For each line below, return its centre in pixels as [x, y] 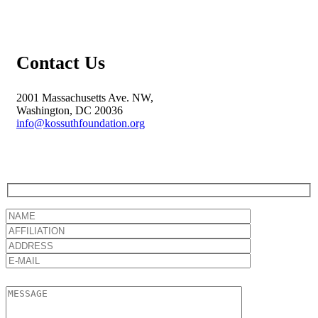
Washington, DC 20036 [70, 110]
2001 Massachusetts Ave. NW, [85, 98]
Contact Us [61, 63]
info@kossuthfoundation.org [81, 123]
